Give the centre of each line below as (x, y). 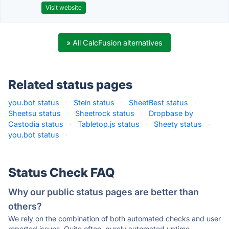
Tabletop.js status (109, 124)
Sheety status (178, 124)
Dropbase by (171, 113)
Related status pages (70, 85)
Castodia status (36, 124)
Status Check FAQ (61, 173)
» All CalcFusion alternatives (114, 43)
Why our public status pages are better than (104, 192)
